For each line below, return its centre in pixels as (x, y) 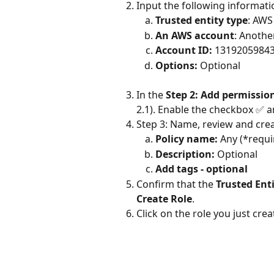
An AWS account (195, 35)
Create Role (164, 198)
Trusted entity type (202, 20)
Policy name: (187, 139)
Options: (178, 65)
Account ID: (184, 50)
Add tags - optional (202, 169)
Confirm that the (176, 184)
